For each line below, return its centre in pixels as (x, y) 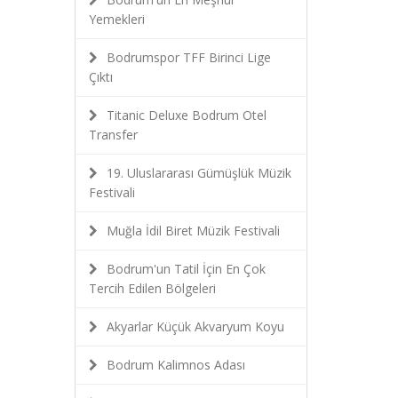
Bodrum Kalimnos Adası (175, 365)
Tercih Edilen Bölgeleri (152, 288)
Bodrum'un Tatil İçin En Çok (186, 269)
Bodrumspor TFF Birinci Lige (188, 57)
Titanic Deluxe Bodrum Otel (186, 115)
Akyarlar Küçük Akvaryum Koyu (195, 326)
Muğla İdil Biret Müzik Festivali (193, 231)
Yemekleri (116, 19)
